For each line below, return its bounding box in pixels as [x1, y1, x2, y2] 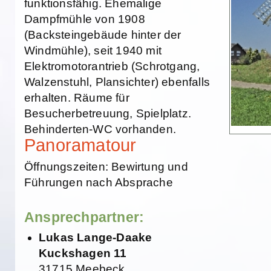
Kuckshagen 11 [39, 247, 127, 260]
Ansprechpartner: [24, 210, 145, 225]
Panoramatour [24, 135, 137, 155]
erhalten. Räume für [24, 91, 129, 104]
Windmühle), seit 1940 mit [24, 44, 162, 57]
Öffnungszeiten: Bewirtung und [24, 160, 188, 173]
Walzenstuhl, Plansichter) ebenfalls [24, 76, 211, 88]
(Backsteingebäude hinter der [24, 28, 181, 41]
